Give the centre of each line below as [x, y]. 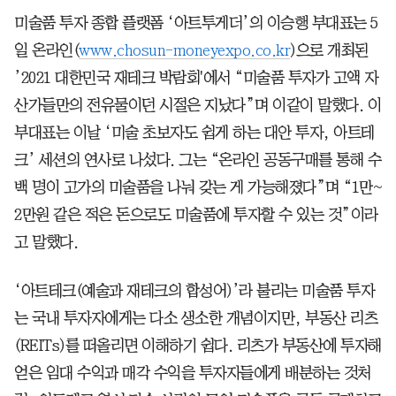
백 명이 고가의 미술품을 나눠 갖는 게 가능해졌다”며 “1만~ [198, 187]
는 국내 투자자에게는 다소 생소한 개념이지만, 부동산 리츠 [196, 318]
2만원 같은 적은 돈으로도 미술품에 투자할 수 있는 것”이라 [196, 214]
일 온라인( [46, 50]
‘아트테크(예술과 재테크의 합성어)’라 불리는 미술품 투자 [194, 290]
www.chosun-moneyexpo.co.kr [184, 50]
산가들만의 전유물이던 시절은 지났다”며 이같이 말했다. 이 [198, 105]
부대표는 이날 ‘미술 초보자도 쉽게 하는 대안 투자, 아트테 [194, 132]
